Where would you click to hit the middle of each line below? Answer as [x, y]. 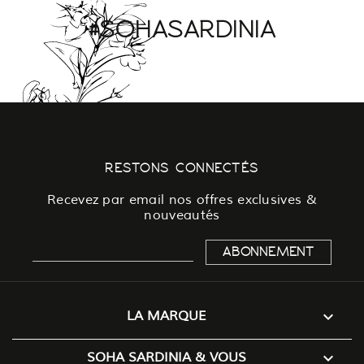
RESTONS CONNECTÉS [182, 168]
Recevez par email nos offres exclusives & [182, 199]
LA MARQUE [167, 316]
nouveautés [182, 215]
